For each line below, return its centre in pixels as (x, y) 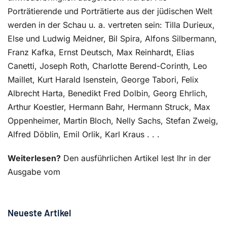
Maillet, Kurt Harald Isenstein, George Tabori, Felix (103, 80)
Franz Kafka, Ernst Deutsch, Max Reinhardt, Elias (101, 52)
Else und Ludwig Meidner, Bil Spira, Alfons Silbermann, (112, 39)
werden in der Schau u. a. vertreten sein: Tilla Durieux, (111, 25)
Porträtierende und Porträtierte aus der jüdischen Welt (110, 11)
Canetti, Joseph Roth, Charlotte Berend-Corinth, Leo (107, 66)
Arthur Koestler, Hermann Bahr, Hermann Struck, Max (109, 107)
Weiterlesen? (34, 158)
